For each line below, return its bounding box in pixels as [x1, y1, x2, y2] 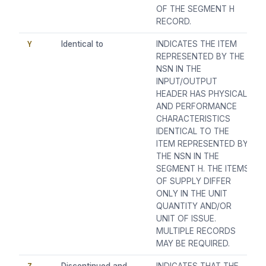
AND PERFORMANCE [156, 102, 237, 112]
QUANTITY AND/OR [156, 201, 232, 211]
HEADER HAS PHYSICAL [156, 89, 248, 99]
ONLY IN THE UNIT [156, 189, 228, 199]
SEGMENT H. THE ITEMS [156, 164, 250, 174]
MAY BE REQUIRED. [156, 239, 230, 249]
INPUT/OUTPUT [156, 77, 218, 87]
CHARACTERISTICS [156, 114, 231, 124]
